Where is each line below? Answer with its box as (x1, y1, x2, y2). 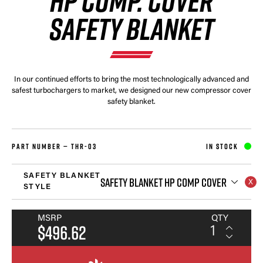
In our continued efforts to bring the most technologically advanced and (14, 75, 249, 83)
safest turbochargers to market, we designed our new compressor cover (12, 86, 251, 95)
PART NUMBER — (12, 141, 71, 151)
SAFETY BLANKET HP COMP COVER (100, 174, 227, 189)
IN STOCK (206, 141, 238, 151)
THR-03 (71, 141, 97, 151)
